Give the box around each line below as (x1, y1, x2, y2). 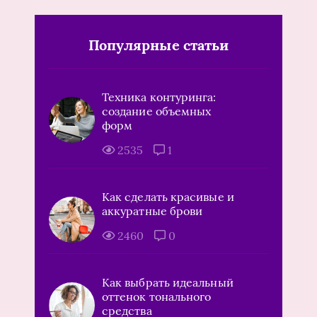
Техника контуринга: (102, 90, 217, 105)
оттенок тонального (102, 289, 212, 304)
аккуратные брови (102, 204, 203, 219)
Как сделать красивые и (102, 190, 234, 204)
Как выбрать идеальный (102, 275, 234, 290)
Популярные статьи (88, 36, 229, 54)
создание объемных (102, 104, 212, 119)
